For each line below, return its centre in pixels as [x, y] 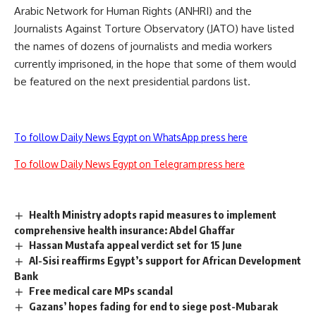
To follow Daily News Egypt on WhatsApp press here [131, 138]
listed [281, 29]
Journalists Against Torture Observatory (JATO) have [141, 29]
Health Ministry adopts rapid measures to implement [153, 215]
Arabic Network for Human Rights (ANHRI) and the [133, 11]
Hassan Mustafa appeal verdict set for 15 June [136, 245]
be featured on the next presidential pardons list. [132, 82]
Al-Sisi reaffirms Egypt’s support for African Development [165, 261]
